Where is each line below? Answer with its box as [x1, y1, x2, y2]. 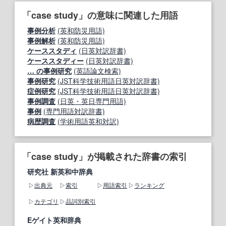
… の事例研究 [27, 66, 72, 76]
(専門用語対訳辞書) [43, 106, 105, 117]
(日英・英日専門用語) [58, 96, 126, 106]
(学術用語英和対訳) [58, 116, 119, 127]
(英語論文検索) [74, 66, 121, 76]
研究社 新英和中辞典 [27, 166, 93, 177]
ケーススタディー [27, 55, 84, 66]
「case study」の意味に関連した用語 [22, 9, 178, 22]
